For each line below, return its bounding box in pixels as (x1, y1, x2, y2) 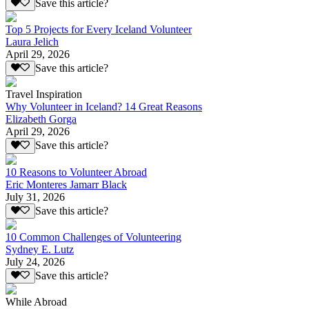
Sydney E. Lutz (6, 243, 74, 256)
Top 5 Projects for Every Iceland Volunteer (6, 23, 192, 36)
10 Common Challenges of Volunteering (6, 231, 181, 243)
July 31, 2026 (6, 190, 65, 203)
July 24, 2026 (6, 256, 65, 268)
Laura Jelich (6, 36, 59, 48)
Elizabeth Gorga (6, 113, 77, 126)
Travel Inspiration (6, 88, 82, 101)
